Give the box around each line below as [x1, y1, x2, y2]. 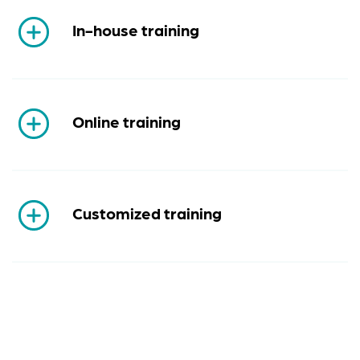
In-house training [72, 20, 199, 40]
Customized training [72, 203, 222, 223]
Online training [72, 112, 181, 132]
